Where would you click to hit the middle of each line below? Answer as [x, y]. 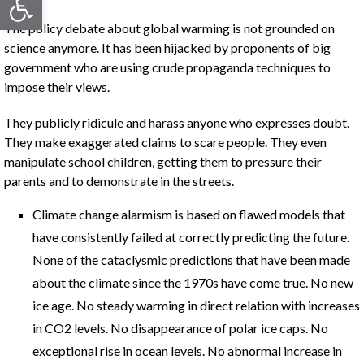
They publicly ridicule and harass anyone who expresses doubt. [177, 122]
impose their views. [57, 87]
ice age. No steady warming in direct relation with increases [196, 305]
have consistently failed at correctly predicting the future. [191, 237]
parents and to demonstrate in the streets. [119, 181]
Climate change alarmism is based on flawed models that [189, 214]
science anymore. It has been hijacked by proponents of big [167, 48]
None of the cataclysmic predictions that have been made [191, 260]
